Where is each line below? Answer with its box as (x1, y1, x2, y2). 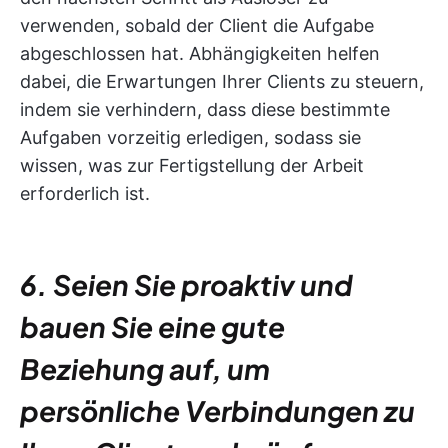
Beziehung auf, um (20, 351, 270, 387)
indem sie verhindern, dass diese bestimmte (20, 99, 390, 121)
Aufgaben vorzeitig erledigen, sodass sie (20, 127, 361, 149)
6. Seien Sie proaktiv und (20, 267, 353, 303)
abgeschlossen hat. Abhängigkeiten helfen (20, 43, 380, 65)
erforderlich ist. (20, 183, 150, 205)
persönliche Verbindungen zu (20, 393, 415, 429)
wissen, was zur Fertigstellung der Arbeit (20, 155, 364, 177)
